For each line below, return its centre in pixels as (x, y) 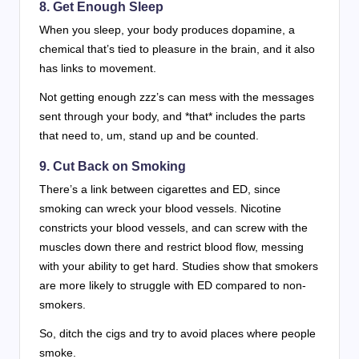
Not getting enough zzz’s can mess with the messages (177, 97)
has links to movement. (98, 69)
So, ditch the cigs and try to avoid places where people (177, 334)
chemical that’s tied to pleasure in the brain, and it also (177, 49)
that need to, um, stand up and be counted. (149, 136)
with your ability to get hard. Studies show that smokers (179, 266)
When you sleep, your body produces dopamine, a (167, 30)
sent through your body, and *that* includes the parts (172, 117)
